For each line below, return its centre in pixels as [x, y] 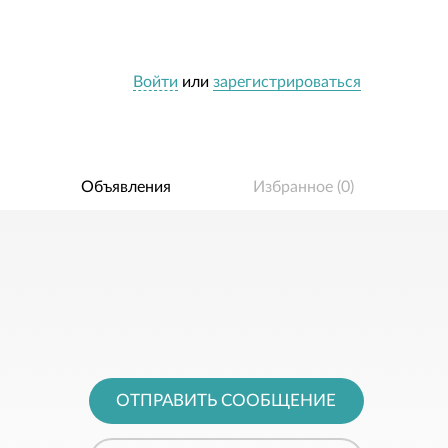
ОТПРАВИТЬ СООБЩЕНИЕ [226, 400]
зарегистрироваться [287, 81]
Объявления [126, 187]
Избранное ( [296, 187]
